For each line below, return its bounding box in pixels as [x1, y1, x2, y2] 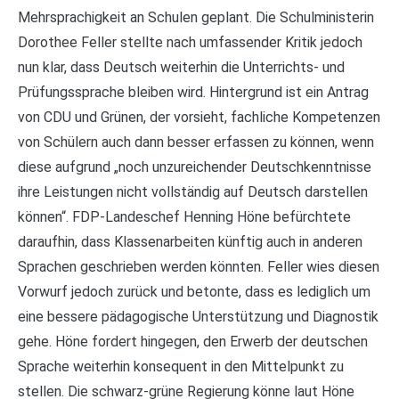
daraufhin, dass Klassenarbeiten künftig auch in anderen [18, 232, 362, 250]
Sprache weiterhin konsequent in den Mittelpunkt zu [18, 357, 344, 375]
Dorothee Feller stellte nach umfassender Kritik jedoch [18, 33, 362, 51]
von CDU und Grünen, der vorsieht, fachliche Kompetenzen [18, 108, 380, 126]
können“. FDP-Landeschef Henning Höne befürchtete [18, 208, 351, 225]
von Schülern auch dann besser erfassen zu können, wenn [18, 133, 374, 151]
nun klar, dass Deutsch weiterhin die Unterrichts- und [18, 58, 345, 76]
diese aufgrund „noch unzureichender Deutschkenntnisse [18, 158, 371, 175]
